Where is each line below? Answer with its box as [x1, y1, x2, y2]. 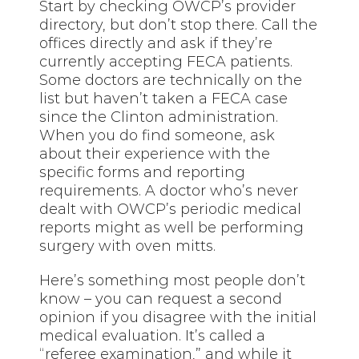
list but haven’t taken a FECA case [39, 90, 288, 108]
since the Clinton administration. [39, 108, 279, 127]
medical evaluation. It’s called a [39, 327, 266, 345]
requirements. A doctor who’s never [39, 182, 299, 200]
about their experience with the [39, 145, 271, 163]
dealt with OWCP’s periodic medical [39, 200, 302, 219]
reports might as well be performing [39, 219, 305, 237]
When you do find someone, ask [39, 127, 276, 145]
